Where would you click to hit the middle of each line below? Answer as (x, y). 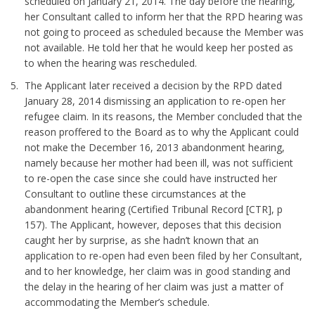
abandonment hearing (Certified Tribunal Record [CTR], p (154, 209)
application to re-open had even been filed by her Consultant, (164, 256)
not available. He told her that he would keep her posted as (159, 47)
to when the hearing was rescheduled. (111, 63)
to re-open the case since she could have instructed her (151, 178)
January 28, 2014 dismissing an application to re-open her (155, 101)
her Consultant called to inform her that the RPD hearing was (164, 17)
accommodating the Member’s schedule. (117, 302)
